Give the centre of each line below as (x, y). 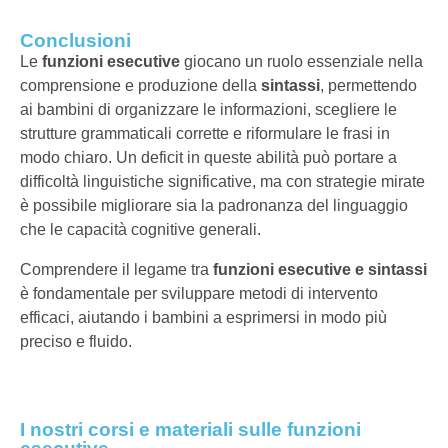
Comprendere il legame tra (116, 269)
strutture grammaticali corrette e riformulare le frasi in (205, 133)
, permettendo (368, 85)
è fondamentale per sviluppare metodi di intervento (199, 293)
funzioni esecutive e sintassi (320, 269)
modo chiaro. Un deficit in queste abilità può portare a (208, 157)
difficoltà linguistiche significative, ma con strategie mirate (222, 181)
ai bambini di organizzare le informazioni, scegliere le (208, 109)
